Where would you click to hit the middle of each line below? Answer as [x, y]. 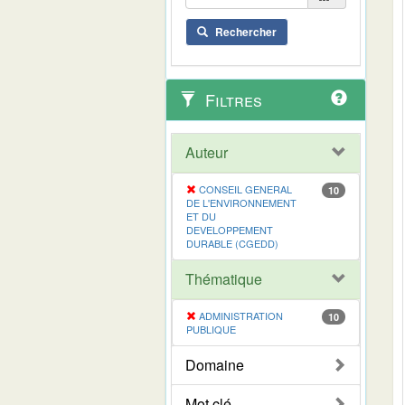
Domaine [215, 364]
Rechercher [246, 31]
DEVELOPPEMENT [230, 229]
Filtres [231, 99]
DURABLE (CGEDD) [232, 243]
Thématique [224, 278]
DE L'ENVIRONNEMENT [241, 202]
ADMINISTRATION [241, 315]
